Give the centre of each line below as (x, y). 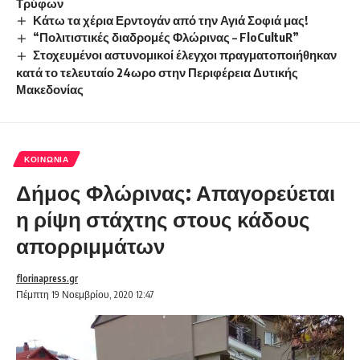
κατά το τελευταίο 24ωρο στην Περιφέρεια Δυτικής (157, 73)
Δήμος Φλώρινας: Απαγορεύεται (176, 193)
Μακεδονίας (50, 90)
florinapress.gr (47, 279)
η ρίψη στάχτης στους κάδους (163, 219)
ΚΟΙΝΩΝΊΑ (47, 160)
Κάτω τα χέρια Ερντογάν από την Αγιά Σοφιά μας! (171, 20)
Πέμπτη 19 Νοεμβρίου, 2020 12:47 (85, 295)
